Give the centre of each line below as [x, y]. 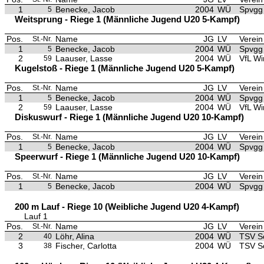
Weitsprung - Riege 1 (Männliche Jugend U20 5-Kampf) [127, 19]
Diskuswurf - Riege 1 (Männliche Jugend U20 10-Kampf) [129, 117]
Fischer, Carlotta [86, 246]
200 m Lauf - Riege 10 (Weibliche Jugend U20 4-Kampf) [127, 207]
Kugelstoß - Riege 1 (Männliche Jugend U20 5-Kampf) [125, 68]
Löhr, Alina [75, 236]
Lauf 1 [36, 216]
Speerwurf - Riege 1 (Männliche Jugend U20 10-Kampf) [127, 156]
